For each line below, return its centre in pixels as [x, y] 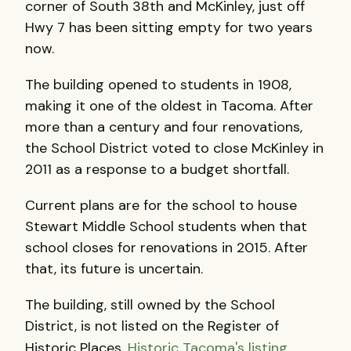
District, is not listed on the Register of [152, 326]
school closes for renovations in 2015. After [166, 247]
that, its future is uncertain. [114, 268]
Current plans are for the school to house [161, 205]
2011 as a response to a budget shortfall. [157, 169]
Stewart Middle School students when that [166, 226]
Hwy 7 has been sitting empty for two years [169, 27]
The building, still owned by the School [150, 305]
